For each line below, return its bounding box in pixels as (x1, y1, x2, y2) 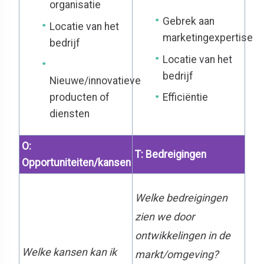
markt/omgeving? (135, 247, 219, 260)
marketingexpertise (163, 31, 253, 44)
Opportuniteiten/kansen (22, 156, 131, 169)
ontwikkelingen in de (135, 229, 230, 242)
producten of (49, 91, 110, 104)
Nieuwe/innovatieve (49, 75, 141, 87)
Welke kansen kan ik (22, 245, 117, 258)
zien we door (135, 210, 194, 223)
